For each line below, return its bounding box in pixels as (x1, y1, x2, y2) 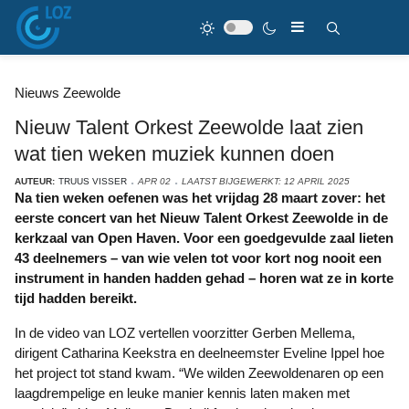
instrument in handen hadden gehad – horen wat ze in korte (15, 270, 393, 286)
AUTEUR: (15, 176, 55, 186)
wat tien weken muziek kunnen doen (15, 142, 334, 165)
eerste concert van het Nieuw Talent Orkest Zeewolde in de (15, 210, 388, 225)
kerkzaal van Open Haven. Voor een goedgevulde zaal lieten (15, 230, 393, 246)
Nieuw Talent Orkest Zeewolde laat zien (15, 116, 363, 139)
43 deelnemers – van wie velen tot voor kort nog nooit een (15, 250, 382, 266)
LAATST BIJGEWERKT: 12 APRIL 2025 (182, 176, 350, 186)
